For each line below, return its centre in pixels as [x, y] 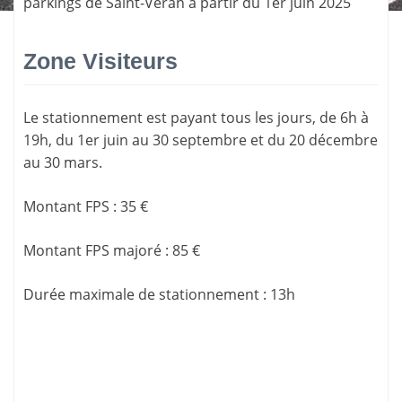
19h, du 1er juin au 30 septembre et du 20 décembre [201, 140]
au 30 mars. [63, 162]
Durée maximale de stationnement [141, 294]
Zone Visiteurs [100, 61]
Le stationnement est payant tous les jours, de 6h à [196, 117]
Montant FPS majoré [92, 250]
